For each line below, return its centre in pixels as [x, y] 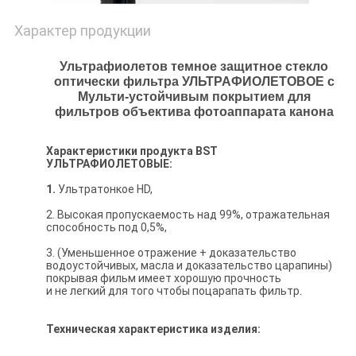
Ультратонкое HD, [105, 190]
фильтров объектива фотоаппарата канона [194, 112]
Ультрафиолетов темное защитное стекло [194, 67]
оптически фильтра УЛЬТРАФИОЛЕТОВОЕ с [194, 82]
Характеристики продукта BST [132, 151]
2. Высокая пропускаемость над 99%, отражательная [188, 215]
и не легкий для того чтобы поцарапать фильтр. [174, 291]
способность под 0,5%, [106, 228]
